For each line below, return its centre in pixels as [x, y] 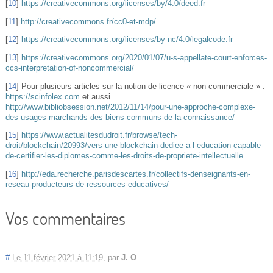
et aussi [95, 97]
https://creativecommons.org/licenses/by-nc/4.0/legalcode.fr [127, 40]
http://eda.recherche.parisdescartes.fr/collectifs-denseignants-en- [136, 174]
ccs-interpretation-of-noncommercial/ [69, 69]
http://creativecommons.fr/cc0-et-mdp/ [88, 22]
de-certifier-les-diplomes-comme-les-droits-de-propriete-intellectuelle [124, 156]
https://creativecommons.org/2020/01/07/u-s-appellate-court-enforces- [144, 58]
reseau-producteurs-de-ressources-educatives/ [87, 184]
